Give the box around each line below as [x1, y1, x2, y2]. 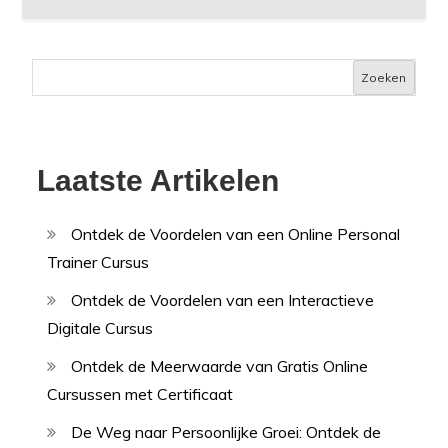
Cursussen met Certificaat [47, 384, 234, 405]
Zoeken [361, 69, 407, 85]
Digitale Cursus [47, 318, 154, 339]
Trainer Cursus [47, 252, 150, 273]
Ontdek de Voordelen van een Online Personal [71, 224, 401, 245]
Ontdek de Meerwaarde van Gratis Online [71, 356, 369, 377]
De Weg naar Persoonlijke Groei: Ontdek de [71, 422, 382, 443]
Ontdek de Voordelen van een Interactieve [71, 290, 375, 311]
